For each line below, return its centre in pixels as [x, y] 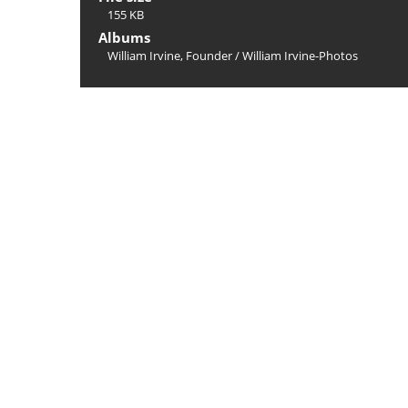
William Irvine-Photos [300, 56]
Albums [124, 37]
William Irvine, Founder [170, 56]
